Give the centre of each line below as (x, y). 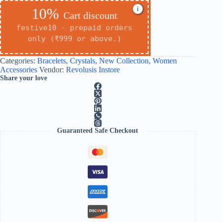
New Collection (124, 61)
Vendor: (53, 70)
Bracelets (52, 61)
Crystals (83, 61)
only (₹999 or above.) (74, 39)
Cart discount (90, 16)
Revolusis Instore (93, 70)
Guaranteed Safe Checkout (98, 131)
